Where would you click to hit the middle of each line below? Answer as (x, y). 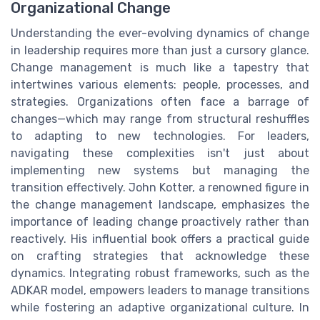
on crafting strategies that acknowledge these (160, 256)
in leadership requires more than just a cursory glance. (160, 50)
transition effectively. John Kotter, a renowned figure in (160, 187)
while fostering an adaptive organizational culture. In (160, 307)
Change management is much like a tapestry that (160, 67)
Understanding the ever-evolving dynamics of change (160, 33)
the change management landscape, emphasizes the (160, 204)
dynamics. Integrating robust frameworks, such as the (160, 273)
